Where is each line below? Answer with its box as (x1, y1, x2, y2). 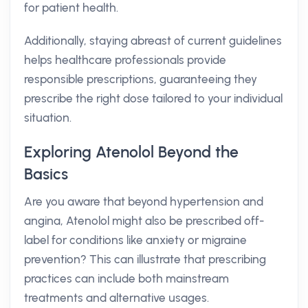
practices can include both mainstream (24, 272, 229, 285)
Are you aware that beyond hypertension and (24, 195, 263, 208)
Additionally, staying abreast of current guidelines (24, 34, 282, 47)
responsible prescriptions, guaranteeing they (24, 72, 257, 86)
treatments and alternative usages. (24, 291, 209, 305)
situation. (24, 111, 71, 124)
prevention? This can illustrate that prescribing (24, 252, 266, 266)
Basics (24, 164, 68, 184)
